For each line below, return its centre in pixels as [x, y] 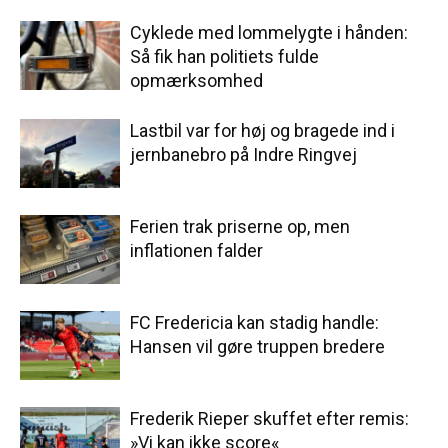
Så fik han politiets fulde [224, 57]
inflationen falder [196, 251]
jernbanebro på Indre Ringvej [243, 155]
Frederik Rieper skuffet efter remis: [269, 419]
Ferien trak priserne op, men [240, 227]
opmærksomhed [196, 81]
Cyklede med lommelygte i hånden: [269, 33]
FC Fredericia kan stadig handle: [254, 323]
